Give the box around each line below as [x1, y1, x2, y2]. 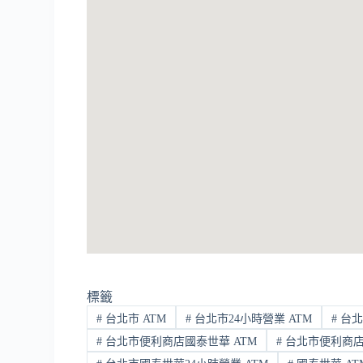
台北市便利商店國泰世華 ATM [102, 335, 258, 348]
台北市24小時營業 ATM [190, 312, 312, 325]
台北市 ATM [102, 312, 167, 325]
